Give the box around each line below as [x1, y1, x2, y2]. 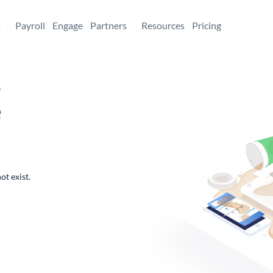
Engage [52, 19, 83, 31]
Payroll [15, 19, 45, 31]
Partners [90, 19, 127, 31]
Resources [141, 19, 185, 31]
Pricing [192, 19, 221, 31]
